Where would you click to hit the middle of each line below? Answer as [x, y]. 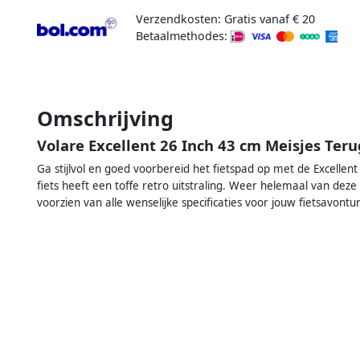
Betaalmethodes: [183, 35]
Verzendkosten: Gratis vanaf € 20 [225, 18]
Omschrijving [105, 118]
